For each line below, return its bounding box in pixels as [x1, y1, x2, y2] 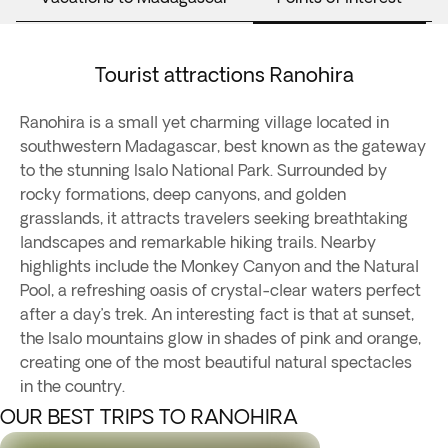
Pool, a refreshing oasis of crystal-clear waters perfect [20, 281, 421, 299]
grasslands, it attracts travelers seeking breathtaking [20, 209, 408, 227]
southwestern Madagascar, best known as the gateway [20, 137, 426, 155]
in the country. [20, 377, 125, 395]
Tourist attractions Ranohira [94, 63, 354, 86]
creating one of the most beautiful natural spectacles [20, 353, 412, 371]
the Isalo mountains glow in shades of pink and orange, [20, 329, 421, 347]
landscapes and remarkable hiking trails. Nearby [20, 233, 376, 251]
